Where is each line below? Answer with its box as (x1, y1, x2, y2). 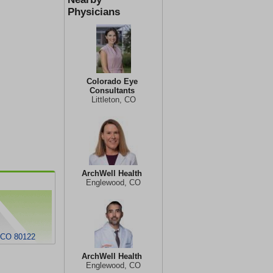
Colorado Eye (86, 77, 138, 86)
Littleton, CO (91, 95, 136, 104)
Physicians (68, 6, 120, 18)
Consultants (89, 86, 135, 95)
